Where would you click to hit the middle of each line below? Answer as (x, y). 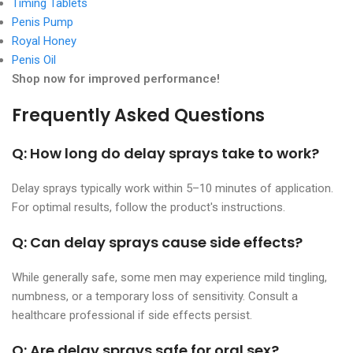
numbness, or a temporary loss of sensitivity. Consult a (155, 296)
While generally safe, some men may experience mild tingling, (169, 277)
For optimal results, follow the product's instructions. (149, 207)
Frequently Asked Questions (138, 115)
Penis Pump (43, 22)
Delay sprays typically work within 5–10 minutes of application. (173, 188)
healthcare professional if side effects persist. (132, 315)
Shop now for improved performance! (116, 78)
